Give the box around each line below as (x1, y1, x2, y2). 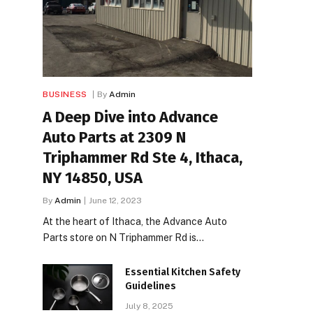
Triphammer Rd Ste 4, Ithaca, (43, 147, 242, 167)
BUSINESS (43, 89, 87, 99)
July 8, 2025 (125, 300, 173, 311)
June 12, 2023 (89, 195, 142, 205)
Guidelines (125, 279, 176, 292)
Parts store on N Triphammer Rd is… (43, 231, 204, 243)
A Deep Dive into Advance (43, 107, 218, 126)
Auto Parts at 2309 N (43, 127, 186, 147)
